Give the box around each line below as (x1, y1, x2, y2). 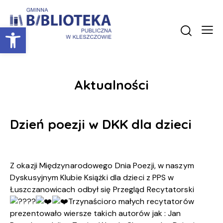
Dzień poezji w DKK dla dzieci (10, 115, 192, 132)
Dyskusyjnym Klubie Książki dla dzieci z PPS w (10, 172, 174, 183)
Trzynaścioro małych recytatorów (68, 196, 194, 207)
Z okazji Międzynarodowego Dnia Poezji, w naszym (10, 160, 194, 171)
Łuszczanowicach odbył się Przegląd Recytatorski (10, 184, 194, 195)
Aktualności (74, 76, 149, 93)
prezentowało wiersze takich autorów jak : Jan (10, 208, 181, 219)
